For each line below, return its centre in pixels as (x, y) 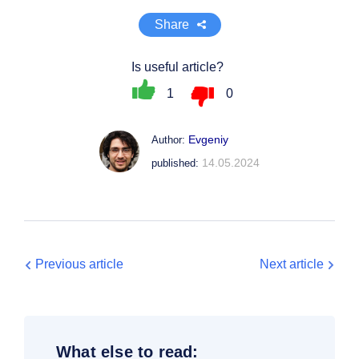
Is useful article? (177, 67)
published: (177, 163)
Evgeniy (208, 139)
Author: (170, 140)
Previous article (79, 264)
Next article (292, 264)
